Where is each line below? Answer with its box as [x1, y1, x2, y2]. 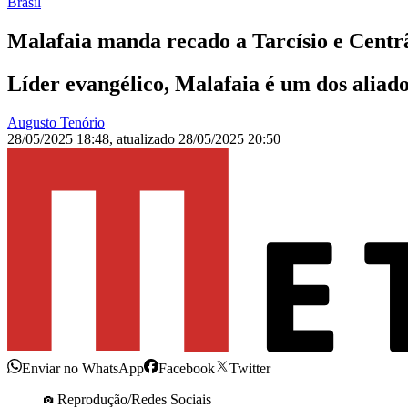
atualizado [117, 131, 178, 148]
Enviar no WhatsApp [22, 361, 144, 377]
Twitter [229, 361, 270, 377]
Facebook [158, 361, 215, 377]
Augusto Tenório [7, 115, 105, 131]
